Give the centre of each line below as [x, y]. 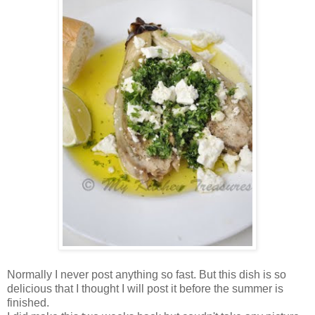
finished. [28, 303]
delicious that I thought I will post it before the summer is [145, 289]
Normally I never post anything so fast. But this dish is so [147, 275]
